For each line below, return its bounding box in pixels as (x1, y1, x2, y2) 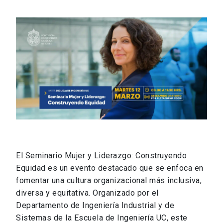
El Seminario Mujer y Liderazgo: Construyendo (16, 150, 187, 160)
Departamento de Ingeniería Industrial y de (16, 200, 174, 210)
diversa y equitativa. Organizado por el (16, 188, 159, 198)
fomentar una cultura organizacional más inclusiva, (16, 175, 202, 185)
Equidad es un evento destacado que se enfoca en (16, 163, 204, 173)
